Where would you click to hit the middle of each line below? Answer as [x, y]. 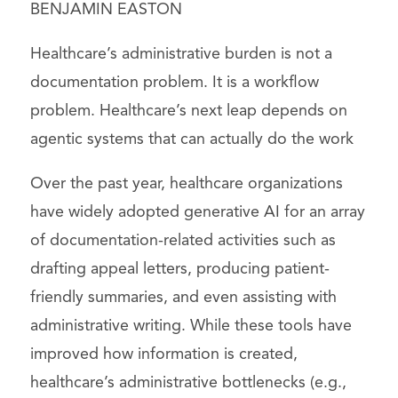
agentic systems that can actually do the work [191, 140]
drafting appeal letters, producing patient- [179, 270]
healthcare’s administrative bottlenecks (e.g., [188, 383]
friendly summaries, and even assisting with [183, 298]
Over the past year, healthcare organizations [186, 184]
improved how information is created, [163, 355]
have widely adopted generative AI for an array [197, 213]
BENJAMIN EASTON [106, 10]
